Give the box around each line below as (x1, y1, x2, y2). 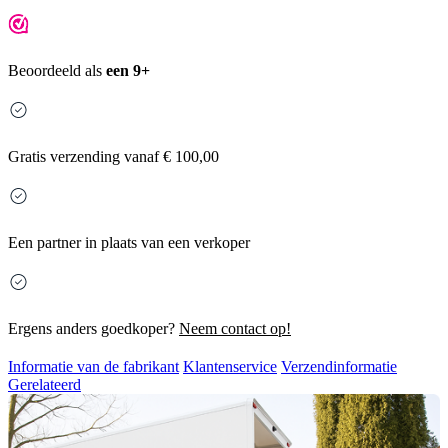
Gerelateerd (8, 376, 81, 394)
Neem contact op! (179, 320, 291, 338)
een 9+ (106, 62, 150, 80)
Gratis (8, 148, 46, 166)
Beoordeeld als (8, 62, 106, 80)
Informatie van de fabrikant (8, 358, 179, 376)
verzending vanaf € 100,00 (46, 148, 219, 166)
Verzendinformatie (281, 358, 397, 376)
